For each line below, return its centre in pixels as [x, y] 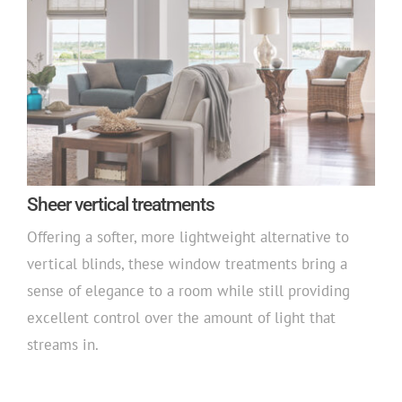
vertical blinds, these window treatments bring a [187, 263]
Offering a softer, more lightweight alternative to [188, 236]
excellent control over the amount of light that [181, 317]
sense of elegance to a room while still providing [188, 290]
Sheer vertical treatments [120, 204]
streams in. [62, 344]
